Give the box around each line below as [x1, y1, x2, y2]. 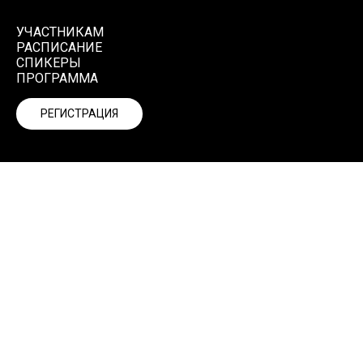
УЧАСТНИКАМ [16, 24, 104, 40]
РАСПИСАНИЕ [16, 40, 102, 55]
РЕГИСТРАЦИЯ [41, 107, 118, 121]
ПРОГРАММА [16, 70, 98, 86]
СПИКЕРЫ [16, 55, 81, 70]
